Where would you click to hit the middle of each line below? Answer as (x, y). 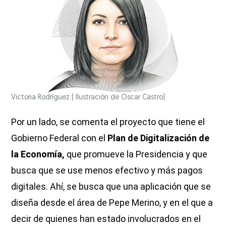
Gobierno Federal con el (59, 138)
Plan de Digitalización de (158, 138)
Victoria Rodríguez (42, 98)
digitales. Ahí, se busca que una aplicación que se (111, 187)
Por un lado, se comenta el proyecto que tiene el (108, 122)
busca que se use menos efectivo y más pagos (107, 171)
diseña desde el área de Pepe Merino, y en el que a (112, 203)
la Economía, (38, 154)
